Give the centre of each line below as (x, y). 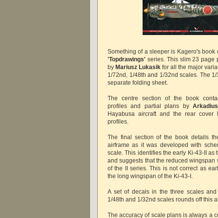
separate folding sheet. (138, 82)
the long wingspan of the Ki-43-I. (150, 176)
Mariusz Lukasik (138, 67)
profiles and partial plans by (150, 106)
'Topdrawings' (127, 59)
